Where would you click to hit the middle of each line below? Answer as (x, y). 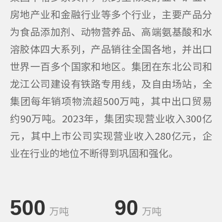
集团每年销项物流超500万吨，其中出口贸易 (111, 101)
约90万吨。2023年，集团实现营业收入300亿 (111, 118)
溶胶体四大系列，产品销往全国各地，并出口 (111, 49)
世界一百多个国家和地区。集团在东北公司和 (111, 66)
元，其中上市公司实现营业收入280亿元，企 (111, 135)
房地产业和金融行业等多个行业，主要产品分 (111, 14)
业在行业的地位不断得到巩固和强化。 (94, 153)
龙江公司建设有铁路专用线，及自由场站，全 (111, 83)
